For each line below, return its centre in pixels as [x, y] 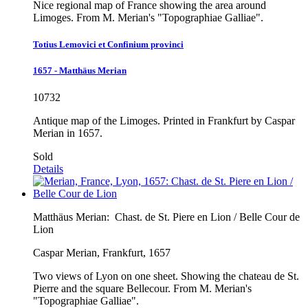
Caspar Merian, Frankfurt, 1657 [102, 253]
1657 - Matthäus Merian [80, 71]
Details [48, 169]
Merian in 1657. [68, 133]
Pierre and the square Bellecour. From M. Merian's [142, 289]
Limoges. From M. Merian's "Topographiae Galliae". [148, 17]
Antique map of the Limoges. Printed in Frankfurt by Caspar [164, 121]
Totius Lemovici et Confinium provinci [108, 45]
